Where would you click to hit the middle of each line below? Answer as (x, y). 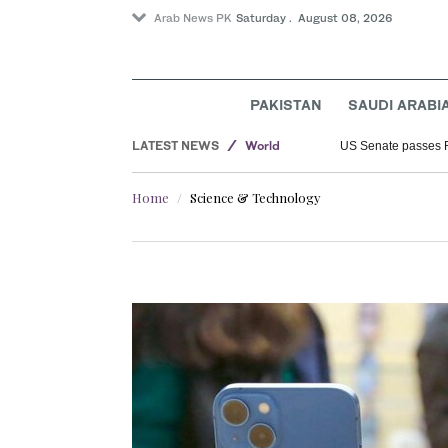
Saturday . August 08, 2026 (314, 18)
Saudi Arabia (282, 116)
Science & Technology (255, 198)
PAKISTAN (286, 105)
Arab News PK (193, 18)
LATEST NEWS (175, 146)
